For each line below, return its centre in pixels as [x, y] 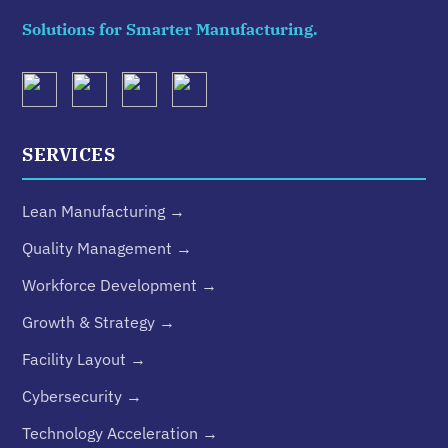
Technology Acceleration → [120, 433]
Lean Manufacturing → [104, 211]
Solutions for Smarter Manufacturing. [170, 29]
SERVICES [69, 154]
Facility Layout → [84, 359]
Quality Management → [107, 248]
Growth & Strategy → [99, 322]
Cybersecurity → [82, 396]
